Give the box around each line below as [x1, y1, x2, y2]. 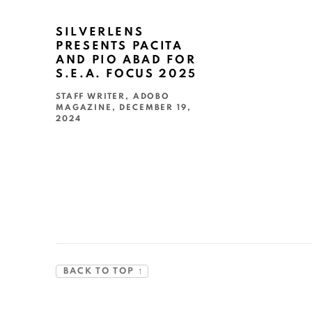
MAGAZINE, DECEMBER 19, [56, 104, 192, 112]
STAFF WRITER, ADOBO [56, 93, 170, 101]
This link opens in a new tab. [56, 135, 192, 150]
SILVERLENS [56, 26, 144, 38]
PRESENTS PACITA [56, 40, 183, 52]
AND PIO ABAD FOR [56, 54, 196, 66]
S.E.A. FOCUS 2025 [56, 68, 197, 80]
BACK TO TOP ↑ [56, 267, 148, 276]
